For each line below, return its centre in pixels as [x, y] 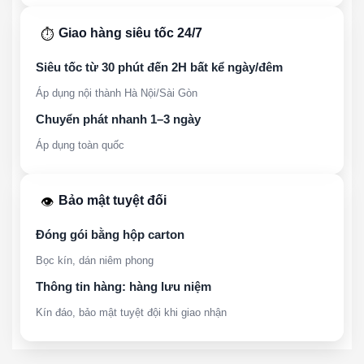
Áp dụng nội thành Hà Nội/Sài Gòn [117, 93]
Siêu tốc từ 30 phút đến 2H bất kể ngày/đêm [159, 67]
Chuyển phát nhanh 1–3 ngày [118, 119]
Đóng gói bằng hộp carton [110, 234]
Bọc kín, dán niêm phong [95, 260]
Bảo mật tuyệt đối [113, 200]
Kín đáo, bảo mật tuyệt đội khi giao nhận [131, 312]
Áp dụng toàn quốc [80, 145]
